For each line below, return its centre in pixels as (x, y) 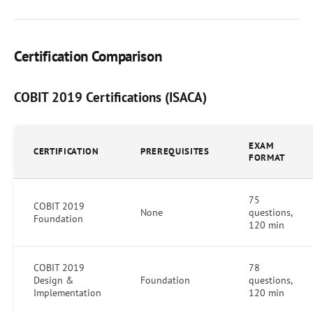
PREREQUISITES (175, 151)
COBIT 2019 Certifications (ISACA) (110, 96)
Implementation (67, 292)
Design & (53, 280)
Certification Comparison (88, 56)
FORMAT (267, 157)
